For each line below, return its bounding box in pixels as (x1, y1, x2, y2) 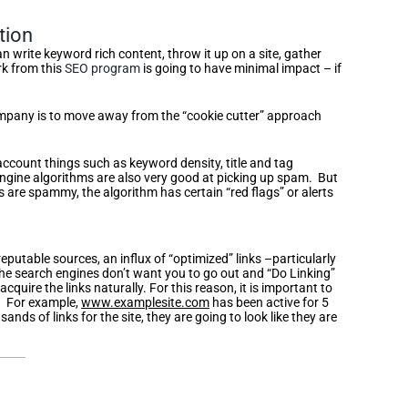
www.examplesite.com (81, 294, 209, 310)
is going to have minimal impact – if (140, 60, 342, 76)
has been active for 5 (209, 294, 329, 310)
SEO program (65, 60, 140, 76)
